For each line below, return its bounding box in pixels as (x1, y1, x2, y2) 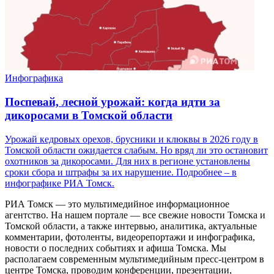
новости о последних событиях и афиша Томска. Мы (5, 242, 226, 253)
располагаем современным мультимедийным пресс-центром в (5, 253, 264, 264)
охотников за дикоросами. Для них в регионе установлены (5, 155, 250, 166)
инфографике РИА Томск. (5, 177, 114, 188)
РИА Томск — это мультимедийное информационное (5, 198, 229, 209)
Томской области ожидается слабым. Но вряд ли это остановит (5, 144, 268, 155)
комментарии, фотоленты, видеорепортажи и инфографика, (5, 231, 255, 242)
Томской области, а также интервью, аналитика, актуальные (5, 220, 257, 231)
